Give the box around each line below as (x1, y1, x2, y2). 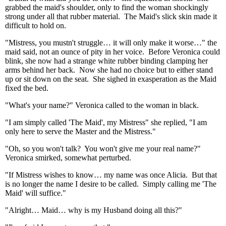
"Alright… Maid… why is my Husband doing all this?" (5, 206, 182, 214)
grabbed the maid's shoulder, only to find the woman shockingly (5, 3, 208, 12)
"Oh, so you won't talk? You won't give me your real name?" (5, 144, 201, 153)
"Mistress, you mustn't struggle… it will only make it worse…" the (5, 38, 217, 47)
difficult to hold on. (5, 21, 66, 30)
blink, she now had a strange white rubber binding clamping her (5, 56, 208, 65)
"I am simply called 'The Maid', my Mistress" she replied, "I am (5, 118, 207, 127)
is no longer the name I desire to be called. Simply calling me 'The (5, 180, 216, 188)
